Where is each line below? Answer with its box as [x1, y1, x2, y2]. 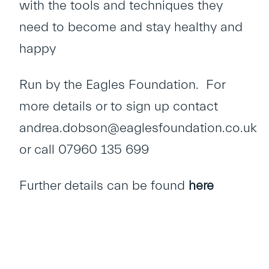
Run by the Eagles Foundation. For [19, 77, 225, 92]
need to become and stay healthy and [19, 20, 243, 35]
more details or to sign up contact [19, 99, 218, 114]
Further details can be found [19, 178, 189, 193]
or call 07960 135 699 [19, 142, 149, 157]
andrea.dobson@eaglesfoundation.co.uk [19, 121, 257, 136]
